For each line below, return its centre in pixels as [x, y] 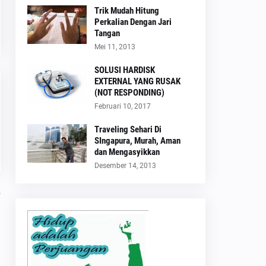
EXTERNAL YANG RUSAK [137, 81]
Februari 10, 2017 [123, 106]
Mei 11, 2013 [115, 47]
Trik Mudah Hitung [127, 10]
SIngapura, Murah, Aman [137, 140]
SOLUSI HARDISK [125, 70]
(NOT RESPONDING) [129, 92]
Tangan [107, 33]
